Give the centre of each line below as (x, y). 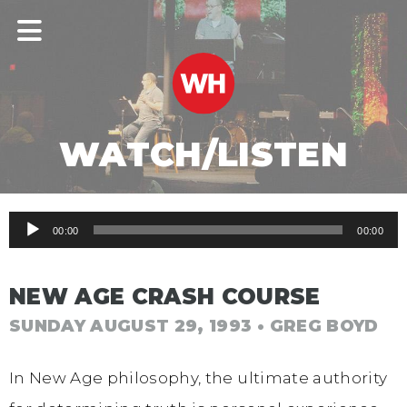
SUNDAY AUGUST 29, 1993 (131, 327)
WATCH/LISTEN (203, 154)
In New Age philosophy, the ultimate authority (199, 377)
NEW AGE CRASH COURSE (165, 296)
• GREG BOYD (315, 327)
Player (34, 257)
